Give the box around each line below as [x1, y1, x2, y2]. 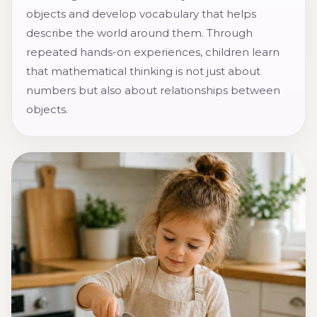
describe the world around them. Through [26, 26, 253, 40]
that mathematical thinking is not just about [26, 64, 260, 79]
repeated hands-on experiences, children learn [26, 45, 279, 59]
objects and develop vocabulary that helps [26, 7, 256, 21]
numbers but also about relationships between [26, 83, 280, 98]
